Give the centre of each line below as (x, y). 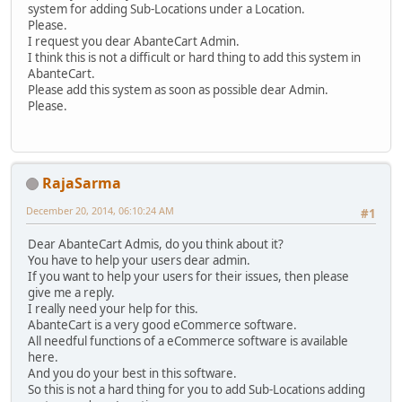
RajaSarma (82, 183)
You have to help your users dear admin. (139, 260)
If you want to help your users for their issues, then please (188, 276)
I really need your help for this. (113, 308)
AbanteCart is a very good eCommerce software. (162, 324)
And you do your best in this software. (132, 373)
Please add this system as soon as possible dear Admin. (178, 90)
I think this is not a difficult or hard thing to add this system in (194, 58)
